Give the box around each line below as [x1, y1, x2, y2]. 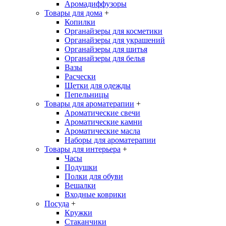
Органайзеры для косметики [65, 27, 162, 35]
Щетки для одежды [65, 81, 131, 90]
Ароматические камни [65, 118, 142, 126]
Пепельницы [65, 90, 109, 99]
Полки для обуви [65, 172, 123, 181]
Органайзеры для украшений [65, 36, 165, 44]
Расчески [65, 72, 96, 81]
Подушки [65, 163, 97, 172]
